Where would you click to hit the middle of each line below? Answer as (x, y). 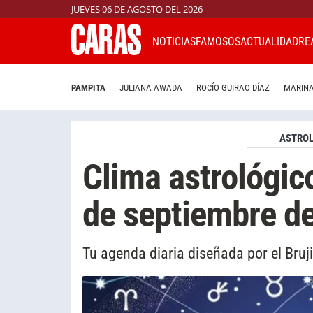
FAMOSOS (218, 41)
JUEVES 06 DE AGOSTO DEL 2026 (137, 9)
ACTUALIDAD (269, 41)
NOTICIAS (174, 41)
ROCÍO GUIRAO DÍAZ (233, 88)
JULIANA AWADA (151, 88)
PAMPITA (88, 88)
